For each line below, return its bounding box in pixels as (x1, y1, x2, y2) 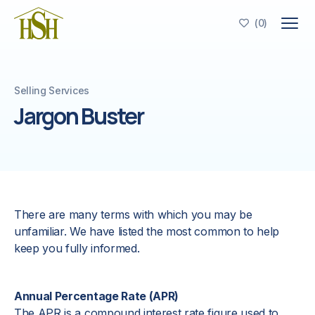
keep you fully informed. (14, 241, 140, 255)
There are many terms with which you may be (14, 207, 252, 221)
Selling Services (14, 84, 89, 96)
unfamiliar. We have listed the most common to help (14, 224, 279, 238)
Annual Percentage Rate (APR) (14, 289, 179, 303)
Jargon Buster (14, 101, 143, 131)
